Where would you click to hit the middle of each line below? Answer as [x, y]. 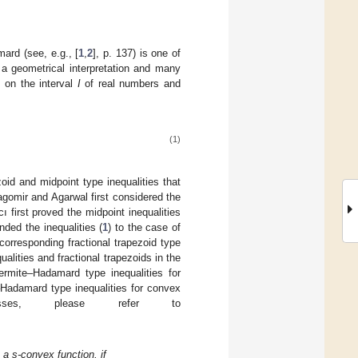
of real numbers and [131, 83]
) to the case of [145, 227]
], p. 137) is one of [137, 53]
